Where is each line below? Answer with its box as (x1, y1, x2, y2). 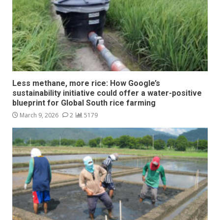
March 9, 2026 (18, 111, 60, 120)
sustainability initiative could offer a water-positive (12, 88, 202, 98)
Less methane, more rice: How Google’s (12, 79, 160, 88)
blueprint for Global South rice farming (12, 98, 158, 108)
